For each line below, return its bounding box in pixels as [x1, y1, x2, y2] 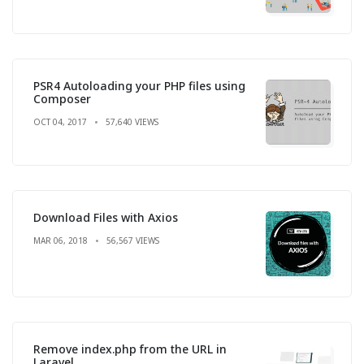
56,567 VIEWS [106, 234, 159, 246]
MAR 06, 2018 [33, 234, 88, 246]
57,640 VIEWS [106, 115, 158, 128]
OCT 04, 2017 [33, 115, 87, 128]
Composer [33, 90, 91, 106]
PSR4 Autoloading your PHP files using [33, 77, 245, 93]
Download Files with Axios [33, 209, 178, 225]
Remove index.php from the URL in [33, 340, 227, 357]
